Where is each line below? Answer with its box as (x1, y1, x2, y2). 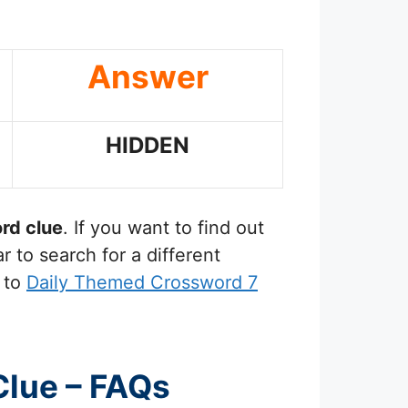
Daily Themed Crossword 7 (26, 271, 258, 294)
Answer (87, 56, 209, 96)
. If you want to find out (63, 217, 264, 240)
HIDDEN (106, 131, 189, 158)
